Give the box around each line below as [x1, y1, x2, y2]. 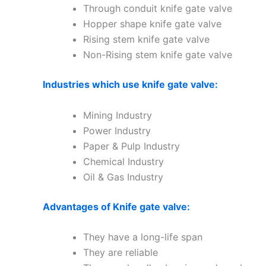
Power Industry [83, 124, 151, 137]
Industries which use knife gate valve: [43, 78, 218, 90]
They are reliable [83, 246, 158, 259]
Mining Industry [83, 109, 152, 121]
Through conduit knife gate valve [83, 2, 232, 14]
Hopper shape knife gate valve [83, 17, 221, 30]
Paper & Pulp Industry [83, 140, 180, 152]
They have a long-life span [83, 231, 202, 243]
